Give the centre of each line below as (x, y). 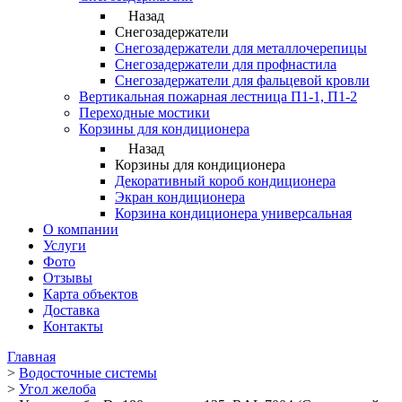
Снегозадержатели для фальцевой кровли (242, 80)
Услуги (65, 245)
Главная (31, 356)
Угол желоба (57, 389)
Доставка (71, 310)
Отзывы (68, 277)
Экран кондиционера (180, 197)
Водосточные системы (88, 372)
